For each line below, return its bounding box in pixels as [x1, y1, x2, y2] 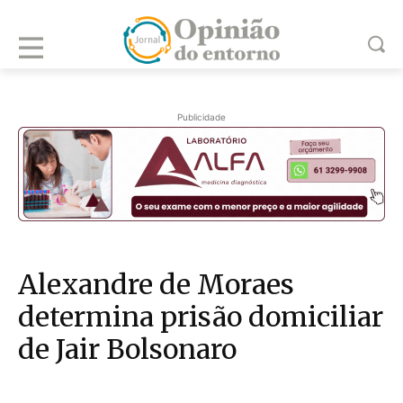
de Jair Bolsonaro [18, 332, 237, 367]
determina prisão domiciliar [18, 300, 383, 335]
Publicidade [177, 112, 226, 122]
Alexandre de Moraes [18, 267, 294, 302]
